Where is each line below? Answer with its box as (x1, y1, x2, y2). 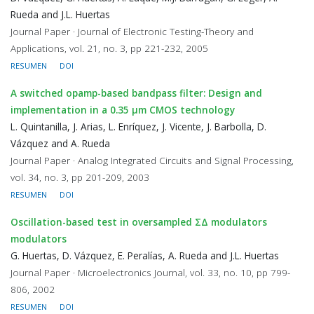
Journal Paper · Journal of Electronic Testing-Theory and (11, 25, 254, 38)
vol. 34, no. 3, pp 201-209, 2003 (11, 170, 149, 184)
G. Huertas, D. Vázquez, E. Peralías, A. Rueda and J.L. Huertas (11, 249, 279, 262)
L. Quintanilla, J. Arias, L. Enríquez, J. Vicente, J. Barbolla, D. (11, 120, 266, 133)
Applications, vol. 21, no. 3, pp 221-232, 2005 (11, 41, 208, 55)
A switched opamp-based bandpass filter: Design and (11, 86, 262, 100)
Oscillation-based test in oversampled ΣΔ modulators (11, 215, 267, 228)
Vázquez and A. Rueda (11, 137, 110, 150)
